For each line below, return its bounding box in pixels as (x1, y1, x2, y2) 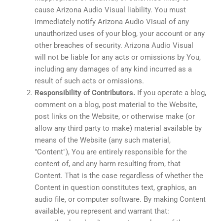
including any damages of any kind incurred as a (35, 64, 192, 74)
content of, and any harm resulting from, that (35, 159, 181, 168)
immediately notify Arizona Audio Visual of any (35, 17, 189, 26)
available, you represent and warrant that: (35, 206, 169, 216)
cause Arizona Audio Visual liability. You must (35, 5, 186, 14)
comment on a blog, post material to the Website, (35, 100, 197, 109)
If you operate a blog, (135, 88, 206, 97)
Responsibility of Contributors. (35, 88, 135, 97)
